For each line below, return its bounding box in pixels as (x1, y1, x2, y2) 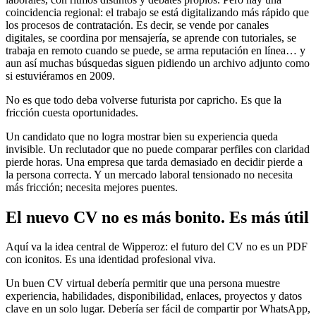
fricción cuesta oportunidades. (6, 106, 138, 119)
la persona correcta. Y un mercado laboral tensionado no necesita (6, 168, 293, 181)
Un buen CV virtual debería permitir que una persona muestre (6, 277, 280, 290)
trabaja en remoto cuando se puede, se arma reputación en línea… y (6, 44, 305, 56)
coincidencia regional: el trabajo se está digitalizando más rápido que (6, 6, 309, 18)
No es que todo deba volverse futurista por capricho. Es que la (6, 93, 281, 106)
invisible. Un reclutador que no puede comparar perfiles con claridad (6, 142, 310, 155)
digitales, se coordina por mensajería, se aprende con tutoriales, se (6, 31, 296, 44)
